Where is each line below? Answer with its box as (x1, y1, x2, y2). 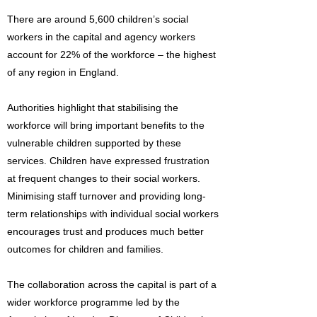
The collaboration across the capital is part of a (7, 279, 217, 290)
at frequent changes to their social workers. (7, 173, 200, 184)
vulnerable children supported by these (7, 137, 181, 149)
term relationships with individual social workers (7, 208, 219, 219)
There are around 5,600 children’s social (7, 13, 188, 25)
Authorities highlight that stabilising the (7, 102, 178, 113)
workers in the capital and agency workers (7, 31, 195, 42)
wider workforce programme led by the (7, 296, 180, 308)
